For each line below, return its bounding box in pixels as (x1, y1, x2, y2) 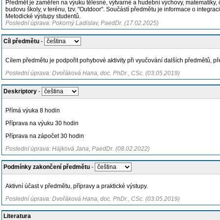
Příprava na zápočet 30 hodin (5, 133, 84, 139)
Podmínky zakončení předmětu (3, 164, 90, 170)
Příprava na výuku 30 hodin (5, 120, 79, 127)
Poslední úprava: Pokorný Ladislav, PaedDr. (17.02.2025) (5, 20, 159, 27)
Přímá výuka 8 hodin (5, 107, 60, 114)
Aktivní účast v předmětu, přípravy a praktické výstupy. (5, 183, 148, 190)
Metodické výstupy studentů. (5, 13, 81, 20)
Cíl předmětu (3, 38, 39, 45)
